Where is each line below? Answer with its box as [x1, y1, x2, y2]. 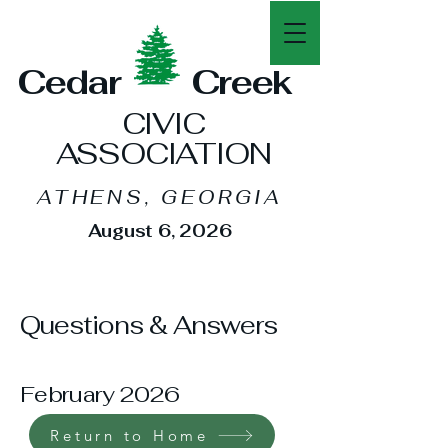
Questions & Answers [20, 309, 277, 341]
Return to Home [50, 425, 209, 445]
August [88, 220, 158, 242]
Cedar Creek [17, 60, 292, 104]
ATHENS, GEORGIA [37, 185, 283, 210]
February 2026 [20, 380, 180, 408]
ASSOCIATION [55, 134, 271, 173]
